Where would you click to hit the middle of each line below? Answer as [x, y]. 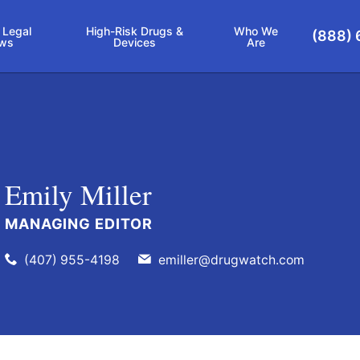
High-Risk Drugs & [134, 31]
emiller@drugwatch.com [231, 260]
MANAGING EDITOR [78, 223]
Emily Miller [78, 194]
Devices [134, 43]
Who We [256, 31]
